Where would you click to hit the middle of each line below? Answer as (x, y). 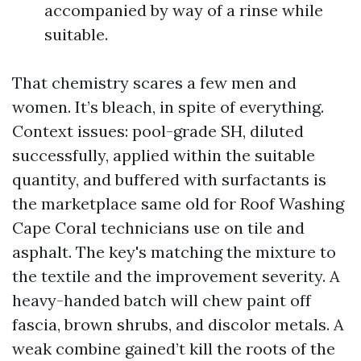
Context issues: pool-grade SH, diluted (158, 131)
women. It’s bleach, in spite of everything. (168, 107)
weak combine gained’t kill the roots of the (174, 349)
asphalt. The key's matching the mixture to (174, 252)
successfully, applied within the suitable (164, 155)
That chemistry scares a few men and (154, 83)
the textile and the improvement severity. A (176, 276)
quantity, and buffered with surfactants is (169, 179)
